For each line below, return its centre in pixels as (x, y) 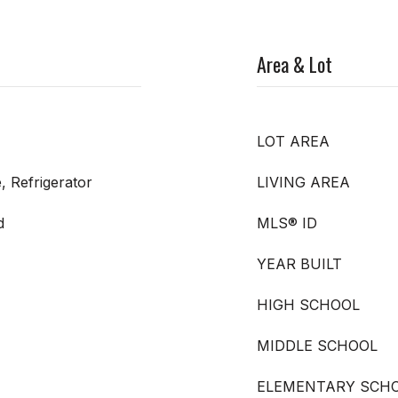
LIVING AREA (303, 182)
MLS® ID (287, 223)
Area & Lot (295, 64)
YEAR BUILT (299, 263)
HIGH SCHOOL (308, 304)
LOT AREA (293, 141)
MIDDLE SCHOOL (317, 345)
